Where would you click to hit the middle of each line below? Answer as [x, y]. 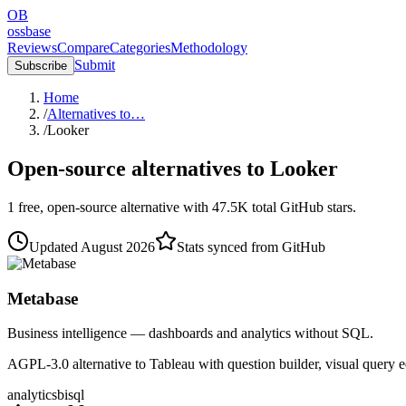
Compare [83, 48]
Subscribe [41, 66]
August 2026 [118, 246]
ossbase [29, 31]
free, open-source [66, 207]
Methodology [209, 48]
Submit [95, 65]
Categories [140, 48]
